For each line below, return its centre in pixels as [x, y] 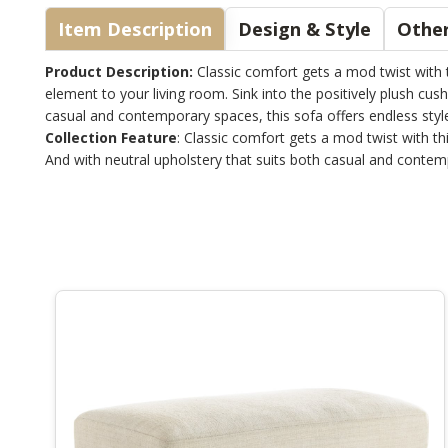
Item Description [159, 28]
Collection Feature [111, 137]
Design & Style [304, 28]
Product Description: [119, 71]
